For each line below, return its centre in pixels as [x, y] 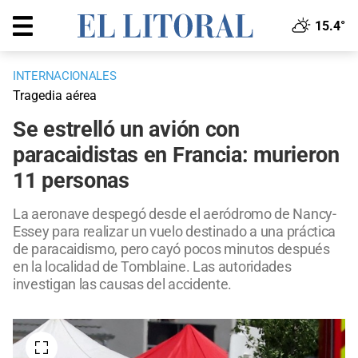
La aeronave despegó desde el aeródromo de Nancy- [175, 214]
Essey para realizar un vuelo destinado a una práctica [175, 232]
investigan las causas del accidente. [123, 284]
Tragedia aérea [55, 96]
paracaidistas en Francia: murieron [176, 155]
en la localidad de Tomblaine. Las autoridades [152, 267]
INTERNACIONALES [65, 76]
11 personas [71, 181]
